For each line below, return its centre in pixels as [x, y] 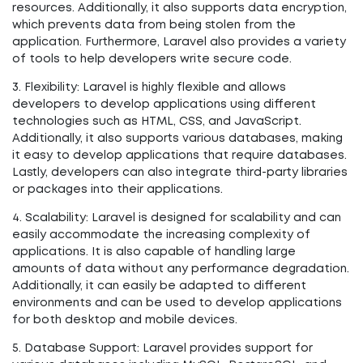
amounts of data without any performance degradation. [181, 269]
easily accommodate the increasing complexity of [161, 235]
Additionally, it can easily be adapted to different [159, 286]
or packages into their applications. [117, 190]
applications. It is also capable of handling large [154, 252]
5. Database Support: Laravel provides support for [162, 348]
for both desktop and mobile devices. [125, 320]
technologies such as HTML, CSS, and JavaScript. [157, 122]
